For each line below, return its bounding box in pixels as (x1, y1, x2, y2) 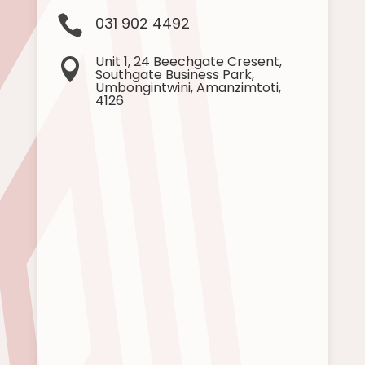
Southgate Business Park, (95, 65, 254, 85)
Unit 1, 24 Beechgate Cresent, (95, 52, 282, 72)
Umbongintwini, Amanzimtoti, (95, 78, 281, 98)
